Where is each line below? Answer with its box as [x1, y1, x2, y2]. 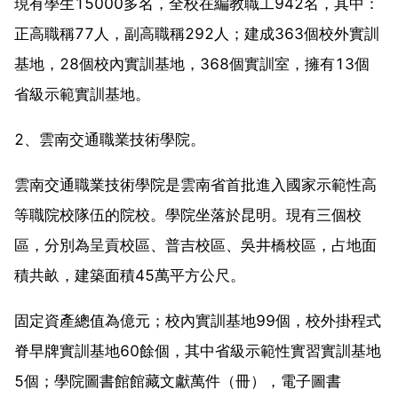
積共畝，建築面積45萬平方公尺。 [14, 266, 245, 284]
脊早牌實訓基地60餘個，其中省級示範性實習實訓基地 [14, 341, 381, 360]
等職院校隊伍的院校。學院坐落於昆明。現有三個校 [14, 205, 362, 224]
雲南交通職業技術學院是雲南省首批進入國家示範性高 [14, 175, 377, 194]
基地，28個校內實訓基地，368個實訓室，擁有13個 [14, 54, 370, 73]
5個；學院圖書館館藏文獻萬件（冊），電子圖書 [14, 371, 341, 390]
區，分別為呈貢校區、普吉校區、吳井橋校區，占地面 [14, 235, 377, 254]
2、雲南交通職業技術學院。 [14, 130, 205, 148]
